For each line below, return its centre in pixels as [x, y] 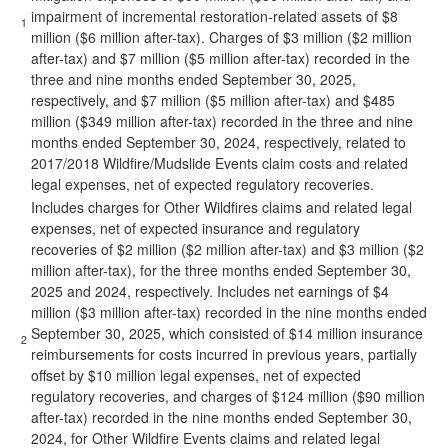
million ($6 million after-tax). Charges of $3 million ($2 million [221, 37]
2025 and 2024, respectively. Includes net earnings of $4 [210, 291]
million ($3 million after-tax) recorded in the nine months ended [229, 312]
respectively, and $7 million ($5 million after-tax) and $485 [213, 100]
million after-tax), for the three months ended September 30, [221, 270]
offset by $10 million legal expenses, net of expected [196, 375]
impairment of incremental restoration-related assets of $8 [214, 16]
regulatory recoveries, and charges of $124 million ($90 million [228, 396]
